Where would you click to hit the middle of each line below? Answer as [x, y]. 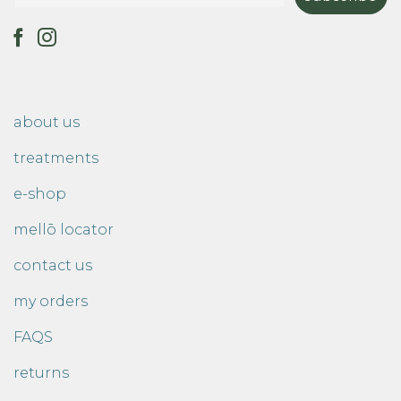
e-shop [40, 194]
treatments [56, 158]
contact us [53, 266]
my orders [51, 302]
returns [41, 373]
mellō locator [64, 230]
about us [47, 123]
